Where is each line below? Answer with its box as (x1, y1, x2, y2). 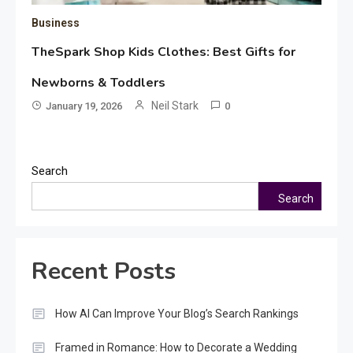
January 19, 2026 (46, 100, 123, 113)
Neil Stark (151, 99, 199, 113)
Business (32, 17, 80, 30)
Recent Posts (32, 255, 176, 288)
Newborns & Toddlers (32, 74, 166, 92)
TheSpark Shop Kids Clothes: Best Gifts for (32, 43, 296, 61)
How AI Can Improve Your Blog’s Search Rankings (55, 307, 299, 321)
